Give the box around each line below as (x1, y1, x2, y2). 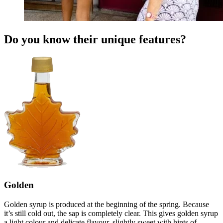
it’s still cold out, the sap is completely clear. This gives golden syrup (4, 209, 218, 218)
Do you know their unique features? (4, 33, 186, 46)
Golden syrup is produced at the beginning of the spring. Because (4, 200, 209, 209)
